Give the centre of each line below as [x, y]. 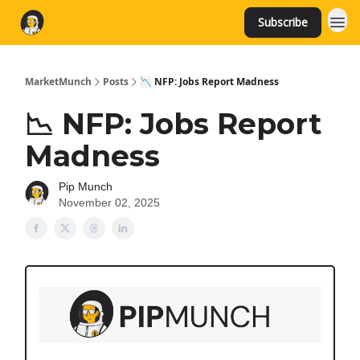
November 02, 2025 [109, 202]
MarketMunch [58, 82]
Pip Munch [86, 186]
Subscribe [283, 22]
